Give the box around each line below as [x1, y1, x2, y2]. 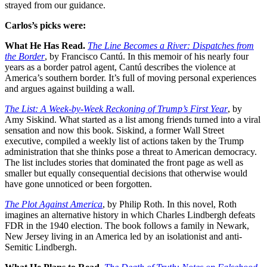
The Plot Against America [5, 199, 103, 210]
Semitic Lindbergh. [5, 242, 77, 253]
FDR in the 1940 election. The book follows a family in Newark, [5, 221, 249, 231]
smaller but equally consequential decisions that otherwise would [5, 168, 247, 179]
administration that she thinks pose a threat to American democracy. [5, 147, 257, 157]
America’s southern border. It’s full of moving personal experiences [5, 73, 256, 83]
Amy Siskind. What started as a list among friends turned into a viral [5, 114, 260, 125]
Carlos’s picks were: [5, 20, 86, 31]
